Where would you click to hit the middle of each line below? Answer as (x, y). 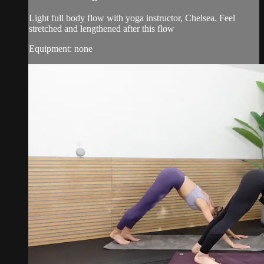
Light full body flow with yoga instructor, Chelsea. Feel (132, 18)
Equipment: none (61, 48)
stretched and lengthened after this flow (102, 28)
